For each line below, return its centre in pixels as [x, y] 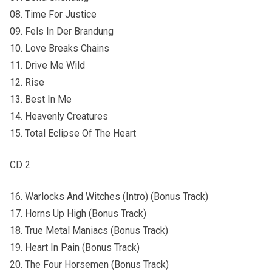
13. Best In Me [41, 99]
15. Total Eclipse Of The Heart [73, 133]
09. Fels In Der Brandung [62, 31]
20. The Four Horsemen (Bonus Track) [89, 264]
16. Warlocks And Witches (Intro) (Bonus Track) [109, 196]
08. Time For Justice [53, 14]
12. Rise [27, 82]
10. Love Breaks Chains [59, 48]
